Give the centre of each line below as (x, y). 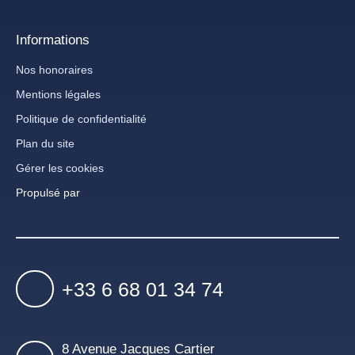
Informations (53, 39)
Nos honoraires (54, 69)
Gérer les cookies (60, 168)
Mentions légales (58, 94)
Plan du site (45, 143)
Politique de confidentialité (81, 118)
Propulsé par (48, 192)
